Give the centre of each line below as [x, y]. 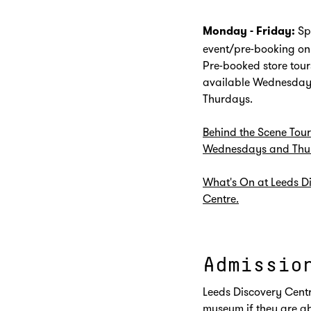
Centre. [221, 198]
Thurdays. [228, 98]
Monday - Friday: [249, 32]
